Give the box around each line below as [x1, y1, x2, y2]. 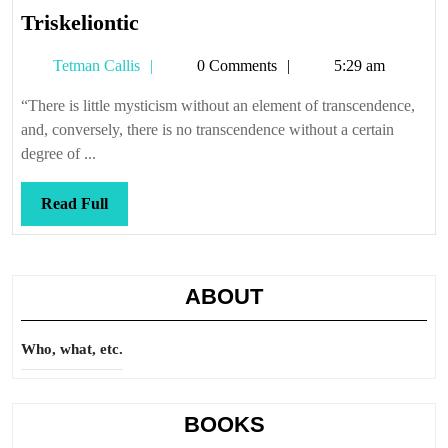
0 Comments [193, 57, 277, 74]
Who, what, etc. [21, 341, 123, 357]
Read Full [41, 195, 108, 212]
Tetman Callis [49, 57, 140, 74]
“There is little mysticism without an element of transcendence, [21, 97, 415, 114]
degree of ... [21, 145, 96, 162]
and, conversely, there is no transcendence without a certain [21, 121, 394, 138]
